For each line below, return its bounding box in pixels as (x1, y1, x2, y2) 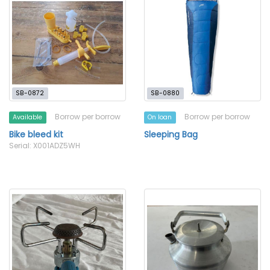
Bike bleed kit (9, 128, 63, 140)
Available (13, 113, 43, 122)
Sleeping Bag (144, 128, 198, 140)
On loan (148, 113, 172, 122)
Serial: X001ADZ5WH (9, 140, 80, 151)
